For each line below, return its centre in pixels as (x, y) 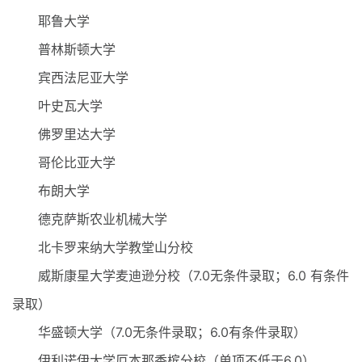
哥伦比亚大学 (64, 162)
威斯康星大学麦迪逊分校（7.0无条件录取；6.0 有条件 (181, 276)
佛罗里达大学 (64, 134)
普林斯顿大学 (64, 49)
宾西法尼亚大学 (70, 78)
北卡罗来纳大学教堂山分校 (103, 247)
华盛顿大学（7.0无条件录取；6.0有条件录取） (159, 332)
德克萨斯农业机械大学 (90, 219)
